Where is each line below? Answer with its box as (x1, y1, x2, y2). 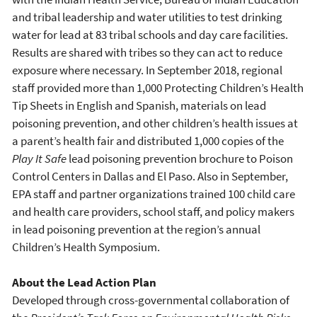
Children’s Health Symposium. (12, 238, 160, 255)
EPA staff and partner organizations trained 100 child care (12, 185, 295, 202)
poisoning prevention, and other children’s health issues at (12, 115, 298, 131)
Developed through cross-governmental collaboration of (12, 292, 289, 309)
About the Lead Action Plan (12, 275, 156, 291)
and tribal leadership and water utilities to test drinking (12, 8, 282, 25)
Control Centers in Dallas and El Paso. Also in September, (12, 168, 288, 184)
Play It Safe (12, 150, 67, 166)
